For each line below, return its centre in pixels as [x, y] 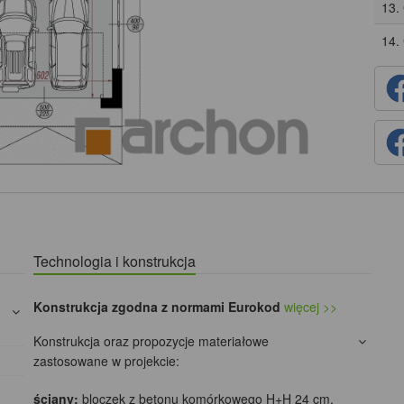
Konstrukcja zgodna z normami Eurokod [157, 307]
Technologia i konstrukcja [115, 262]
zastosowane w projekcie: [107, 361]
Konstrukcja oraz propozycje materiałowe [151, 341]
